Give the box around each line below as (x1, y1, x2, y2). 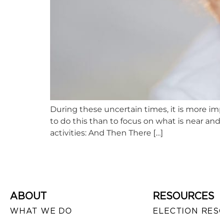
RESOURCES (153, 190, 215, 202)
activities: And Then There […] (50, 128, 163, 137)
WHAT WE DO (10, 206, 72, 216)
